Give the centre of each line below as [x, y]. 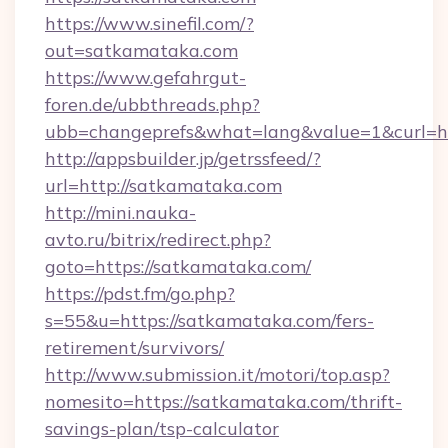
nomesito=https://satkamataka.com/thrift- [223, 401]
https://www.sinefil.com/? [149, 23]
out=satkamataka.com [141, 50]
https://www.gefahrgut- [145, 77]
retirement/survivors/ [134, 347]
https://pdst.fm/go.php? [140, 293]
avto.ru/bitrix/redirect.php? [158, 239]
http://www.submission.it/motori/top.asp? [217, 374]
